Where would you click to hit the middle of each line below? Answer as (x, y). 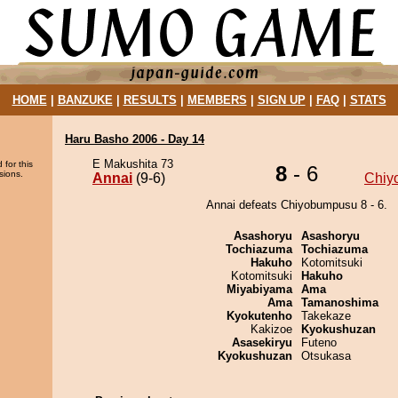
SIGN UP (281, 100)
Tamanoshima (340, 302)
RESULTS (150, 100)
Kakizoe (271, 329)
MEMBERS (217, 100)
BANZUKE (85, 100)
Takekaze (326, 316)
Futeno (319, 342)
